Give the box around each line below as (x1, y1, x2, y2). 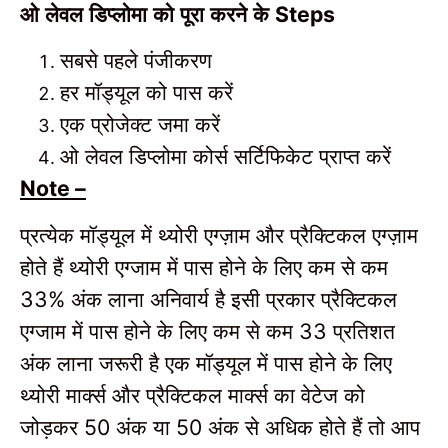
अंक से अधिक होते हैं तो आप (208, 411, 420, 441)
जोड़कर (20, 411, 84, 441)
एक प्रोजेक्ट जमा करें (60, 109, 220, 139)
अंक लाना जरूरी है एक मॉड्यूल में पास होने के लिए (20, 347, 392, 377)
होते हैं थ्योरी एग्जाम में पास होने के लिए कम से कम (20, 251, 388, 281)
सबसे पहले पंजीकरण (60, 45, 212, 75)
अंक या (116, 411, 176, 441)
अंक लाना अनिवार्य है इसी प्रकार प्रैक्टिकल (71, 283, 397, 313)
